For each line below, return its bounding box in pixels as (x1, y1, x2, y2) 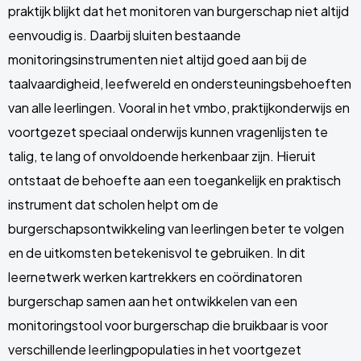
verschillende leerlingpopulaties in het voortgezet (8, 341, 301, 358)
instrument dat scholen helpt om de (8, 196, 218, 213)
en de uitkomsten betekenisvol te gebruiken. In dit (8, 244, 305, 261)
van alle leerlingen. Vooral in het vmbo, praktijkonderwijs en (8, 99, 350, 116)
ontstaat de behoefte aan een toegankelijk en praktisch (8, 172, 341, 189)
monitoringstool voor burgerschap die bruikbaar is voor (8, 317, 328, 334)
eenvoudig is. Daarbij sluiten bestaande (8, 27, 241, 44)
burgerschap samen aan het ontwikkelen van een (8, 293, 297, 309)
